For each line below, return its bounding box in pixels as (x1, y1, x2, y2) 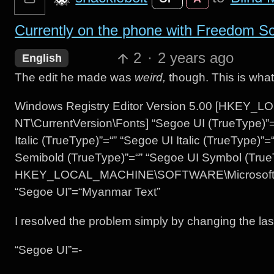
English (21, 52, 62, 65)
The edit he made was (14, 71, 135, 84)
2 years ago (158, 50, 234, 67)
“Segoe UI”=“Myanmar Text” (14, 185, 160, 199)
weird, (134, 71, 166, 84)
